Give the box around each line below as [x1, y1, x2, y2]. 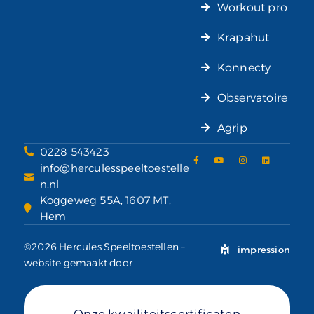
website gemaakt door [24, 256, 132, 269]
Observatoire [217, 90, 288, 104]
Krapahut [217, 30, 270, 44]
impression [238, 243, 290, 255]
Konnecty [217, 60, 271, 74]
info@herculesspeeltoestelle [39, 161, 189, 175]
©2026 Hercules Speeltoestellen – [24, 240, 186, 253]
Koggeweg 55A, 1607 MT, [39, 193, 171, 207]
